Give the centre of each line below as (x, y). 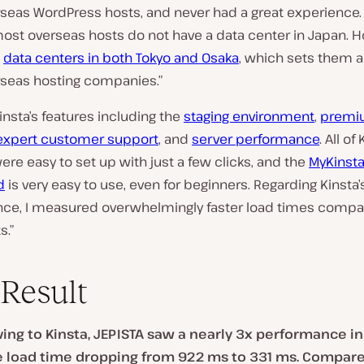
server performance (256, 139)
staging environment (249, 116)
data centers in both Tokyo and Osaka (121, 58)
